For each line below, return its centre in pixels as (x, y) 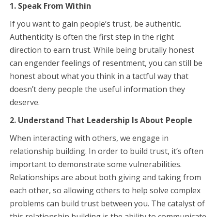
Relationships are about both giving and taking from (105, 177)
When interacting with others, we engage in (89, 138)
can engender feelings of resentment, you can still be (106, 63)
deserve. (25, 102)
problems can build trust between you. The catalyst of (107, 203)
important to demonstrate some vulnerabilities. (96, 164)
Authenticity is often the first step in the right (92, 37)
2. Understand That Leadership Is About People (101, 120)
